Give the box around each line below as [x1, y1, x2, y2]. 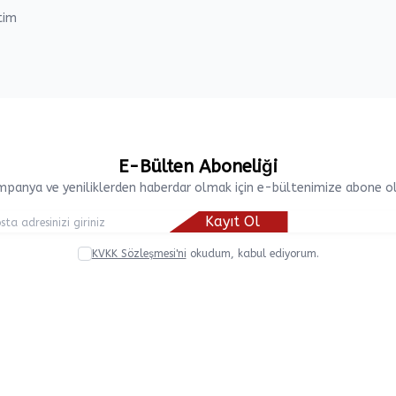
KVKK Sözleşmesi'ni [91, 247, 187, 260]
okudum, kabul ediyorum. [186, 247, 319, 260]
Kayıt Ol [204, 213, 260, 230]
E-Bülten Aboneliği [118, 156, 278, 177]
